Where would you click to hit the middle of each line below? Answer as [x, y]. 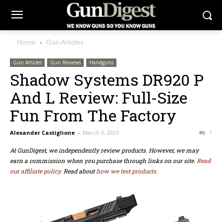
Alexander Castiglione [42, 133]
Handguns [101, 63]
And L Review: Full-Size [99, 98]
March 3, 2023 [101, 133]
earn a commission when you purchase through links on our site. [103, 161]
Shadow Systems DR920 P [107, 80]
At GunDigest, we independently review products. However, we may [104, 150]
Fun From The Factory [95, 115]
